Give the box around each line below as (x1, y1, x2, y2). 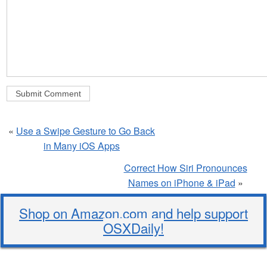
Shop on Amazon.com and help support (19, 203, 248, 223)
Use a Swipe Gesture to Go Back (16, 124, 155, 138)
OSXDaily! (103, 218, 164, 238)
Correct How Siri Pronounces (123, 161, 247, 175)
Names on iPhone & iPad (128, 176, 235, 190)
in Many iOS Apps (44, 139, 120, 153)
